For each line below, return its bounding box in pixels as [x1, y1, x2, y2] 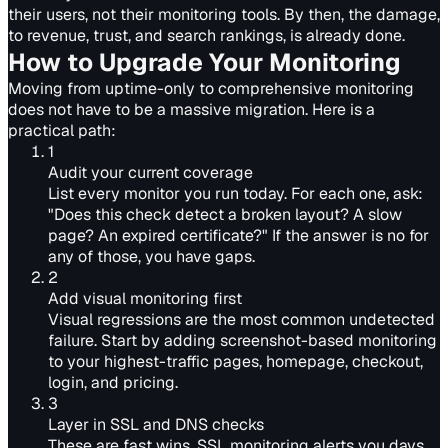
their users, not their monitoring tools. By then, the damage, [8, 4, 440, 25]
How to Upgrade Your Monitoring [8, 46, 401, 78]
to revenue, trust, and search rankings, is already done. [8, 25, 405, 46]
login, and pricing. [48, 372, 178, 393]
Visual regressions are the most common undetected [48, 309, 435, 330]
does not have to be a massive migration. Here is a [8, 99, 375, 120]
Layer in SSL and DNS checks [48, 414, 264, 435]
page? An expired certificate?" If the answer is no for [48, 225, 429, 246]
